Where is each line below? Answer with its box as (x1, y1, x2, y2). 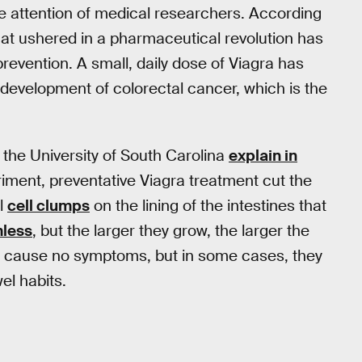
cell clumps (7, 196, 90, 217)
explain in (229, 145, 297, 166)
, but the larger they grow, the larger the (32, 221, 309, 242)
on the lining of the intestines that (90, 196, 326, 217)
